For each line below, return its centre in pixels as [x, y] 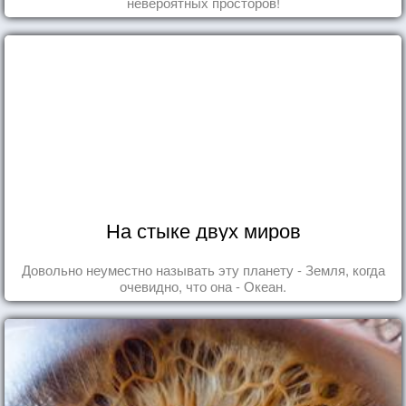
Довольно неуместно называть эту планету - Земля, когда [203, 270]
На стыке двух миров [203, 230]
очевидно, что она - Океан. [203, 286]
